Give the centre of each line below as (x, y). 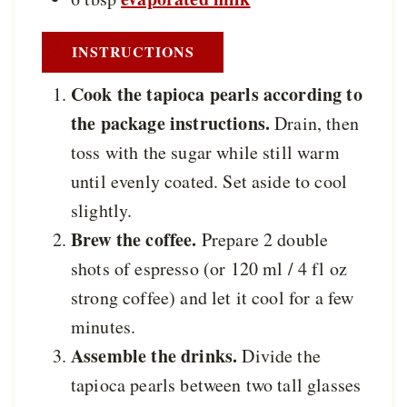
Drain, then (317, 123)
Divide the (281, 355)
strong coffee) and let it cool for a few (213, 297)
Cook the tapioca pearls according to (217, 94)
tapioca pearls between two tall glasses (216, 384)
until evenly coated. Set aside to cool (209, 181)
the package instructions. (173, 123)
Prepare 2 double (263, 239)
